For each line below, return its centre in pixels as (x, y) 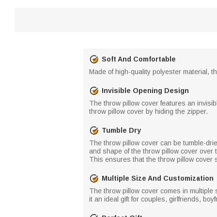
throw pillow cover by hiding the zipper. (148, 111)
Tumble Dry (121, 130)
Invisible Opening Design (145, 90)
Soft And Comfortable (139, 59)
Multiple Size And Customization (158, 178)
